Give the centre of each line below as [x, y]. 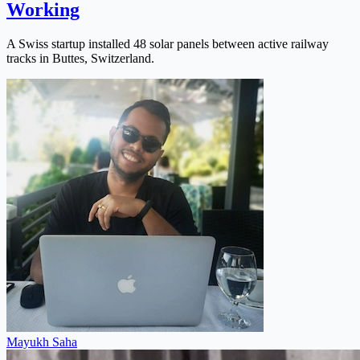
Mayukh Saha [42, 342]
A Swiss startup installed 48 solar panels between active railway [168, 43]
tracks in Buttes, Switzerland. [80, 58]
